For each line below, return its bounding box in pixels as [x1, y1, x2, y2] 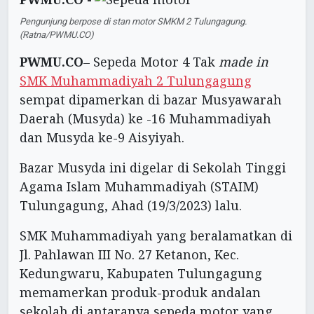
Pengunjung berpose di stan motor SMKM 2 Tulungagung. [20, 14, 247, 28]
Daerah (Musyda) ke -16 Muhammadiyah [20, 109, 271, 127]
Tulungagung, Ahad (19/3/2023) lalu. [20, 196, 242, 214]
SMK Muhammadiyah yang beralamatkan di [20, 226, 292, 244]
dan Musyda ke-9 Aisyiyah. [20, 128, 184, 146]
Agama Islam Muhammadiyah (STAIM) [20, 177, 259, 195]
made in [219, 53, 268, 70]
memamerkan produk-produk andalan [20, 283, 261, 301]
